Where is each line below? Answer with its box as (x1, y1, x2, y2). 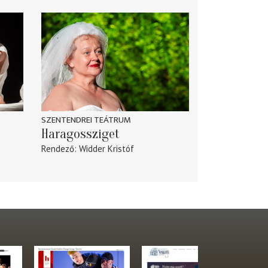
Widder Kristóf (79, 143, 134, 155)
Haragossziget (41, 126, 120, 142)
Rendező (41, 143, 74, 155)
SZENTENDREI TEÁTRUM (41, 112, 131, 128)
